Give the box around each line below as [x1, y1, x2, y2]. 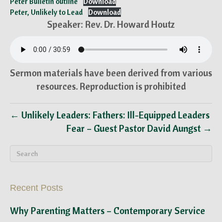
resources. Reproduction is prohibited [36, 80, 186, 92]
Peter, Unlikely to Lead [10, 7, 83, 17]
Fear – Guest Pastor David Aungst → [66, 122, 212, 134]
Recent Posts [10, 183, 63, 193]
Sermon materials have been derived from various [10, 67, 212, 79]
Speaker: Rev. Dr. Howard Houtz [47, 18, 175, 30]
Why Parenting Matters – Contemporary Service [10, 205, 205, 217]
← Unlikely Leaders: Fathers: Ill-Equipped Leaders [10, 109, 210, 121]
